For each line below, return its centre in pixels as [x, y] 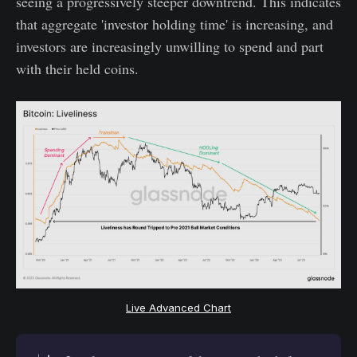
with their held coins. [77, 68]
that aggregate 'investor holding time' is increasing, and [175, 24]
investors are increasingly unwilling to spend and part [170, 46]
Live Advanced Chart [178, 307]
